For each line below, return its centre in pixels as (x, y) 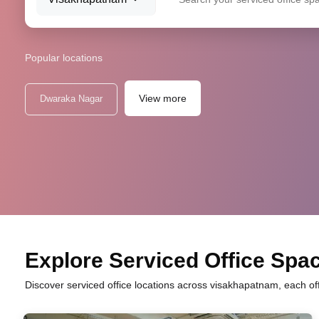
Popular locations (64, 58)
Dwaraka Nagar (71, 99)
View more (163, 98)
